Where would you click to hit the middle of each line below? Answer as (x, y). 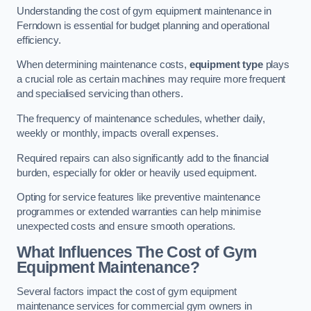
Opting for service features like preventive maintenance (139, 197)
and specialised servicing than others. (100, 94)
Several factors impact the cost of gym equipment (127, 292)
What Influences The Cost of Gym (137, 252)
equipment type (226, 65)
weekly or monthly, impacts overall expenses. (118, 133)
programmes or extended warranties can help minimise (139, 212)
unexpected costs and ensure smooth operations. (126, 227)
